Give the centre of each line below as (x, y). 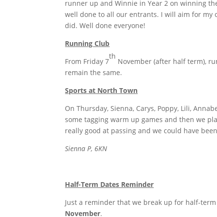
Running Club (87, 43)
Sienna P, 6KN (86, 148)
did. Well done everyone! (105, 25)
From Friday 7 (87, 61)
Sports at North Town (101, 90)
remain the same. (94, 72)
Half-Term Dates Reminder (109, 184)
